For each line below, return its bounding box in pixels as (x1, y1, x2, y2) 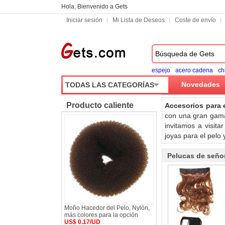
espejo (152, 67, 170, 74)
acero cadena (175, 67, 213, 74)
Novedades (181, 80, 220, 88)
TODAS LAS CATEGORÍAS (65, 81, 154, 89)
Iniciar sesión (66, 17, 102, 24)
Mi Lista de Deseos (113, 17, 165, 24)
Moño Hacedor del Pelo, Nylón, (64, 204, 150, 211)
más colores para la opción (64, 211, 138, 218)
